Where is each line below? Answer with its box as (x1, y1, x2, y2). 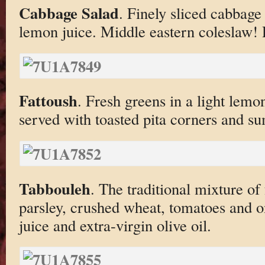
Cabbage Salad (18, 1, 119, 25)
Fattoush (18, 89, 77, 112)
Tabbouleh (18, 176, 91, 200)
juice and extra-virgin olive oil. (18, 214, 211, 235)
